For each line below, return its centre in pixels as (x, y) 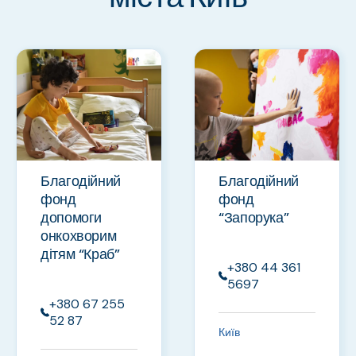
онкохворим (79, 236)
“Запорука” (254, 218)
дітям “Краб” (80, 255)
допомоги (72, 218)
